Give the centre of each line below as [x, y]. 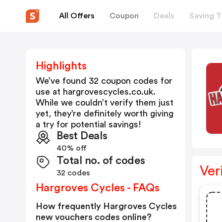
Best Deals [82, 136]
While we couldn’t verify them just [105, 103]
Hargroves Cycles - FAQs [98, 188]
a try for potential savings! [88, 124]
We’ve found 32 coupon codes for [104, 81]
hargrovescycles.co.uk [108, 92]
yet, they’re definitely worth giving [105, 113]
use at [49, 92]
